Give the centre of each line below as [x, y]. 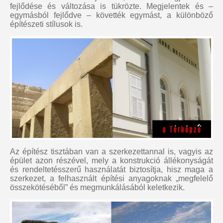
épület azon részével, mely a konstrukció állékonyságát [111, 161]
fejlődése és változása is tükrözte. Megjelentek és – [111, 6]
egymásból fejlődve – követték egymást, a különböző [111, 15]
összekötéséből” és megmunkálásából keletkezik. [97, 187]
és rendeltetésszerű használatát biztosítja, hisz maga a [111, 169]
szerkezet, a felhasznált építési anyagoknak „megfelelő [111, 178]
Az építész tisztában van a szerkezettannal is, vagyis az [111, 152]
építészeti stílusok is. [46, 24]
